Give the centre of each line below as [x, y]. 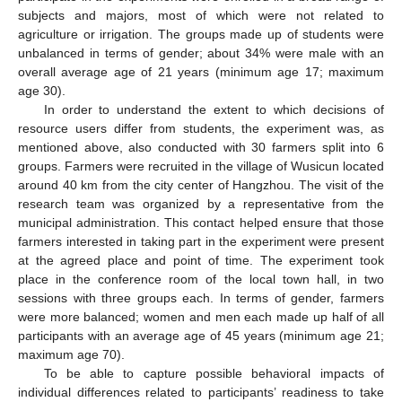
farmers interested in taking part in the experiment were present [201, 241]
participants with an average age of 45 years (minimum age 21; [201, 335]
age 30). [42, 90]
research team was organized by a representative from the [201, 203]
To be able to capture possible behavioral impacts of [214, 373]
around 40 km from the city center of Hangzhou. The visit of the [201, 184]
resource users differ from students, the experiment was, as [201, 128]
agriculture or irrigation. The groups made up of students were [201, 34]
